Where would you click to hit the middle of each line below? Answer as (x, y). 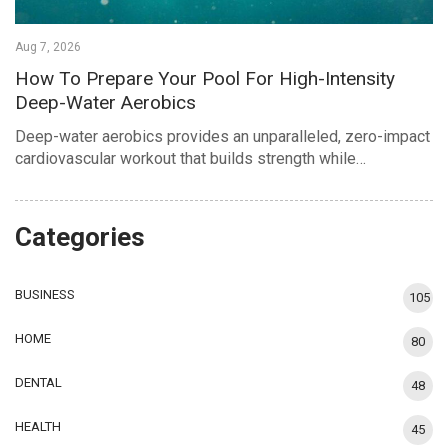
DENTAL (38, 382)
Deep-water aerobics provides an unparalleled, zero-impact (222, 136)
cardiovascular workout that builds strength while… (190, 158)
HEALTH (38, 426)
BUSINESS (45, 294)
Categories (80, 236)
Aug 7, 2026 (48, 46)
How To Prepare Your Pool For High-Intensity (205, 78)
